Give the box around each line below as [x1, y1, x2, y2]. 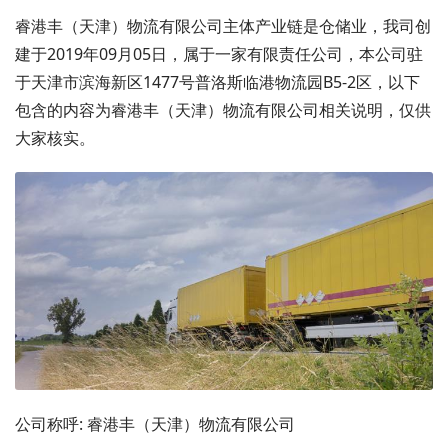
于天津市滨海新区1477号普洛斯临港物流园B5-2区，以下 [15, 70, 420, 93]
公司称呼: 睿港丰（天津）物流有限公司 [15, 412, 295, 435]
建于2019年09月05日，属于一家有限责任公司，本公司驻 [15, 42, 423, 65]
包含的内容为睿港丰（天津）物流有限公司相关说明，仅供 [15, 98, 431, 121]
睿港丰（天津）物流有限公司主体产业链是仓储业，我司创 [15, 14, 431, 37]
